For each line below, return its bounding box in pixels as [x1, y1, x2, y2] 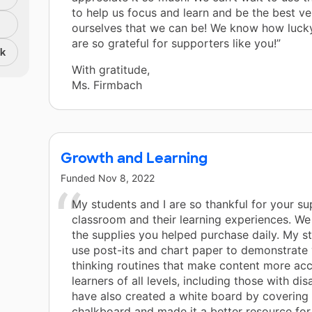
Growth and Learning [61, 149, 208, 168]
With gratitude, [72, 63, 150, 77]
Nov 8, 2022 [98, 172, 155, 185]
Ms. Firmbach [72, 78, 142, 93]
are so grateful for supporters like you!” [72, 36, 281, 51]
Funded [61, 172, 98, 185]
